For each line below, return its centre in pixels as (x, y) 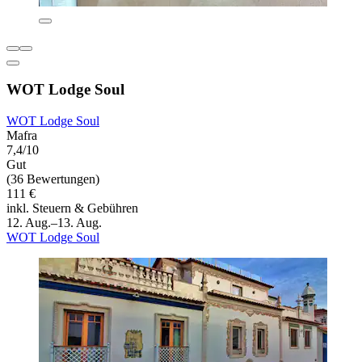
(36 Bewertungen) (53, 179)
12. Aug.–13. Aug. (54, 222)
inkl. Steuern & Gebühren (72, 208)
